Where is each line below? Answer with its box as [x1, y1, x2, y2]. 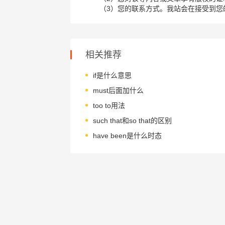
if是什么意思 [92, 71, 132, 79]
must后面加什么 [92, 86, 144, 94]
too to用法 [92, 101, 125, 109]
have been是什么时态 [92, 131, 162, 140]
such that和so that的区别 [92, 116, 172, 125]
